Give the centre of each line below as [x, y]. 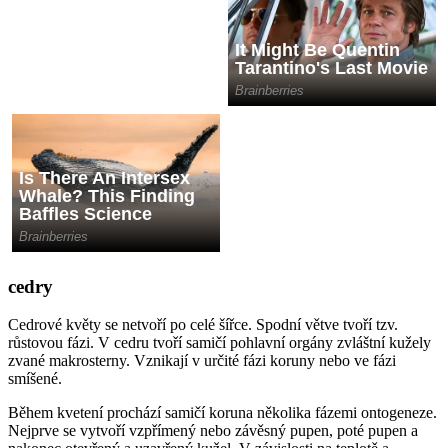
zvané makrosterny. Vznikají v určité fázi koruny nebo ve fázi [202, 361]
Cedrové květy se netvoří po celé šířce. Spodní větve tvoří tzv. [203, 325]
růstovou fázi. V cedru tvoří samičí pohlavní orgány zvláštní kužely [219, 343]
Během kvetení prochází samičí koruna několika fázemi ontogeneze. [222, 413]
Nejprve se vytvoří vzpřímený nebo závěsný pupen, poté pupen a [213, 431]
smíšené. [35, 379]
